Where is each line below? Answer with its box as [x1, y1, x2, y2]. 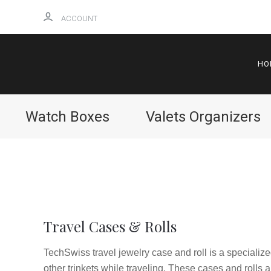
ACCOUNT [61, 14, 97, 23]
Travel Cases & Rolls [44, 217, 177, 237]
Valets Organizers [145, 108, 261, 125]
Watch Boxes [25, 108, 110, 125]
